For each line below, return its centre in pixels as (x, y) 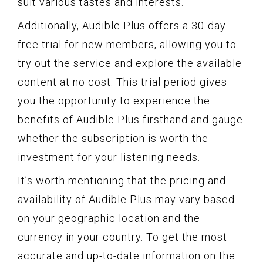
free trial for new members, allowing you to (127, 44)
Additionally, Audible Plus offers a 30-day (122, 25)
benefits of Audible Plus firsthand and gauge (130, 119)
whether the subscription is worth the (113, 138)
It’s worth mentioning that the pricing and (122, 180)
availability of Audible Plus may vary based (126, 199)
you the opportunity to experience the (114, 100)
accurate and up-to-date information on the (127, 255)
